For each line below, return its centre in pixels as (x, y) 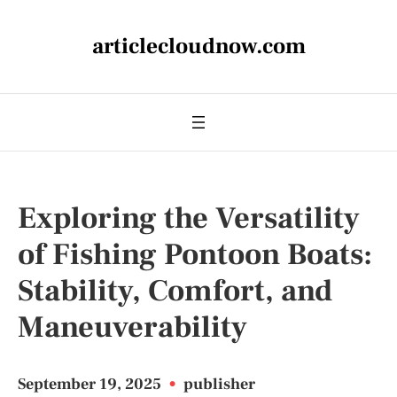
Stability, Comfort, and (175, 291)
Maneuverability (132, 327)
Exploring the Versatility (189, 218)
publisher (219, 384)
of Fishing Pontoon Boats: (195, 254)
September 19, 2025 (91, 384)
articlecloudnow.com (198, 46)
